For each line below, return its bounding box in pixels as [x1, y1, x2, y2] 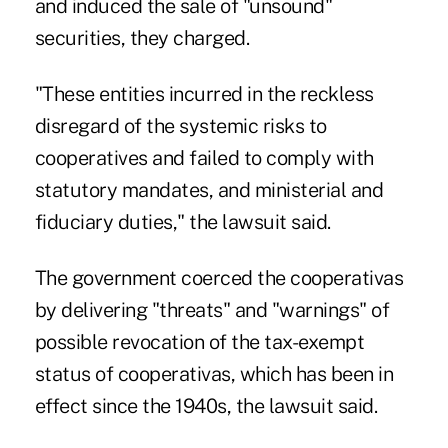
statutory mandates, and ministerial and [34, 178, 384, 203]
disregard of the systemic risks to [34, 114, 327, 139]
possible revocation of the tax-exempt [34, 330, 365, 355]
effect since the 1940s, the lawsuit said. [34, 394, 378, 419]
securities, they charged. [34, 26, 250, 51]
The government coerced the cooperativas [34, 266, 404, 291]
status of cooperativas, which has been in [34, 362, 394, 387]
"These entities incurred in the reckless [34, 82, 374, 107]
